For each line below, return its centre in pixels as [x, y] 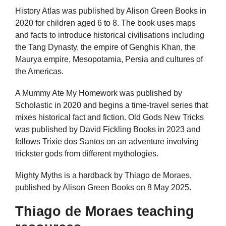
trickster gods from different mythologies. [87, 153]
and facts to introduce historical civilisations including [110, 35]
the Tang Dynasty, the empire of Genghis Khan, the [105, 47]
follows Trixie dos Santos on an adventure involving [107, 141]
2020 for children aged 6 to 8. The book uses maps [105, 23]
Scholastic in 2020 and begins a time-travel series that [111, 105]
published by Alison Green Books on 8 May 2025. [103, 187]
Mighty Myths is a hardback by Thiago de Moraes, [103, 175]
